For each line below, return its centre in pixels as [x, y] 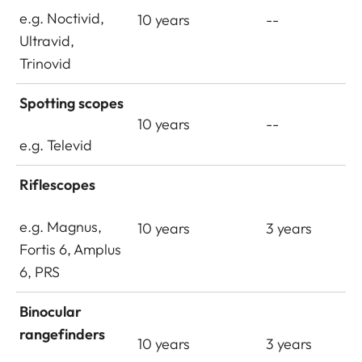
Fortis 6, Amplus [71, 249]
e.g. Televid [56, 145]
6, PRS [40, 272]
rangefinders [63, 334]
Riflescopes [58, 185]
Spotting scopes [72, 103]
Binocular [51, 311]
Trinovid [46, 63]
